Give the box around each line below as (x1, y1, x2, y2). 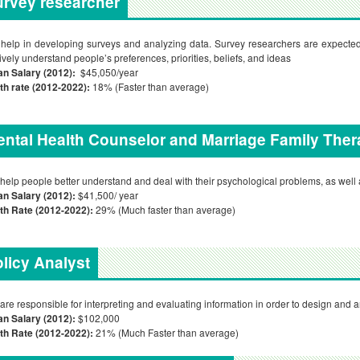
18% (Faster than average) (90, 80, 209, 93)
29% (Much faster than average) (93, 202, 235, 216)
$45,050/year (78, 65, 138, 79)
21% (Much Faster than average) (93, 325, 239, 339)
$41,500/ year (76, 188, 138, 202)
